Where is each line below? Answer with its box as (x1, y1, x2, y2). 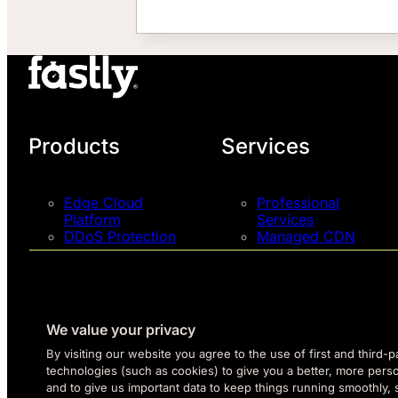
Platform (64, 211, 121, 229)
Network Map (64, 313, 155, 331)
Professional (257, 194, 340, 212)
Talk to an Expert (257, 270, 371, 289)
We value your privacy (46, 321, 195, 338)
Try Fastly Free (64, 291, 163, 310)
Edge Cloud (64, 194, 143, 212)
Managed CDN (257, 227, 356, 246)
